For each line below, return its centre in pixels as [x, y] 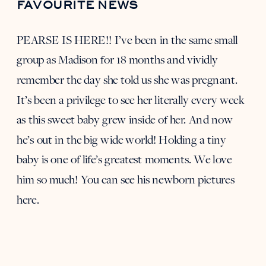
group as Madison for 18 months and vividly [117, 60]
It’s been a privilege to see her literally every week [131, 100]
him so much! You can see [77, 180]
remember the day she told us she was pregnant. [127, 80]
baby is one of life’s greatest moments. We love [124, 160]
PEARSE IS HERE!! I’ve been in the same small [127, 40]
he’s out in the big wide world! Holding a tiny [121, 140]
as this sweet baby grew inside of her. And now [125, 120]
